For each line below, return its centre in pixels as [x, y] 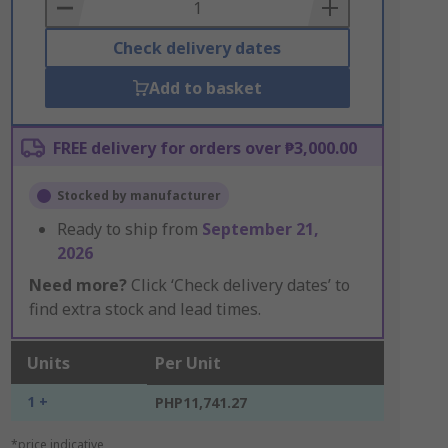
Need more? [77, 285]
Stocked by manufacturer [138, 195]
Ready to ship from [129, 229]
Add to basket [205, 88]
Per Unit [187, 363]
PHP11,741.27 [200, 402]
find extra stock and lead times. [144, 309]
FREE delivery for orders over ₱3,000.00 [204, 148]
